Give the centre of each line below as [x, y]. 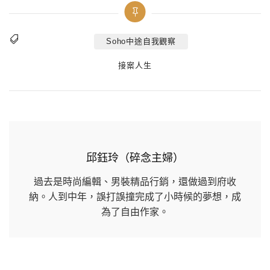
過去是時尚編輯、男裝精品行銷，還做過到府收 [135, 182]
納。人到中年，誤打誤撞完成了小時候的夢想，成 [135, 197]
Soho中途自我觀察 [141, 42]
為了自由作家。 [135, 212]
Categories [132, 64]
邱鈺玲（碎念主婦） [135, 158]
